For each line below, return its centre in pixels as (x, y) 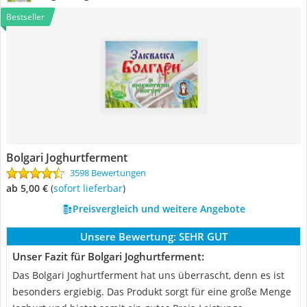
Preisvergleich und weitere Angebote (159, 209)
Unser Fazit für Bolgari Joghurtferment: (108, 256)
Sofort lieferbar (90, 188)
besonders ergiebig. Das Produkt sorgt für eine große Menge (152, 292)
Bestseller (25, 17)
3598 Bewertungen (108, 173)
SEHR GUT (203, 236)
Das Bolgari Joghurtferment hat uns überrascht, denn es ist (148, 275)
